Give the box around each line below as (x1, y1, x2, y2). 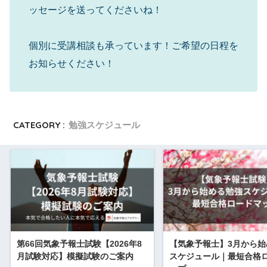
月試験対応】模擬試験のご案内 (17, 252, 133, 262)
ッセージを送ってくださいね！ (29, 4, 162, 15)
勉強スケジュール (69, 119, 141, 131)
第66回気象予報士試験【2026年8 (17, 239, 142, 249)
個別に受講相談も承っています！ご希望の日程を (29, 40, 238, 51)
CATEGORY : (13, 119, 66, 131)
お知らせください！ (29, 58, 114, 69)
